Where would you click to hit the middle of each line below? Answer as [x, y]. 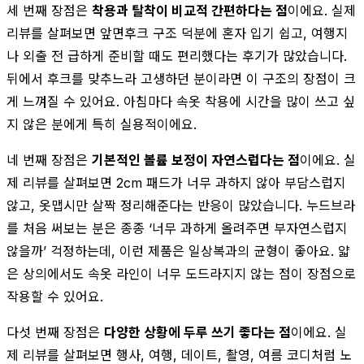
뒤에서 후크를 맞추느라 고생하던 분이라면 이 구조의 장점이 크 [181, 78]
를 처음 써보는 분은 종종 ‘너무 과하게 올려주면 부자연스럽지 [177, 228]
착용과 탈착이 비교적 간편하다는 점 [190, 10]
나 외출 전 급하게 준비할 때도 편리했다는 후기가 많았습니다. [177, 56]
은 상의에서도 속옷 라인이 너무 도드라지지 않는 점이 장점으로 [181, 273]
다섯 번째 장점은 [55, 332]
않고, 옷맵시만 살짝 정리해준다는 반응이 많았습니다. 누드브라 [181, 205]
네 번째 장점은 [49, 160]
